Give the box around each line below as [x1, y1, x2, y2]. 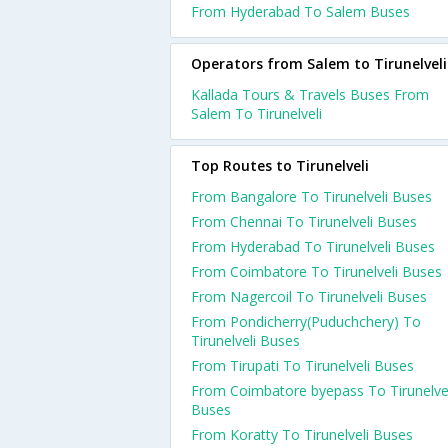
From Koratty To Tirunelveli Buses [191, 425, 413, 444]
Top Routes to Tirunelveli [191, 156, 369, 175]
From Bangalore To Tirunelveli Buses [191, 187, 432, 206]
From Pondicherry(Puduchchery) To [191, 312, 421, 331]
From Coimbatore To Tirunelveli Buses [191, 262, 442, 281]
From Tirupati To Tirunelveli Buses [191, 356, 414, 375]
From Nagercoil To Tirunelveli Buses [191, 287, 427, 306]
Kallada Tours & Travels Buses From [191, 85, 429, 104]
